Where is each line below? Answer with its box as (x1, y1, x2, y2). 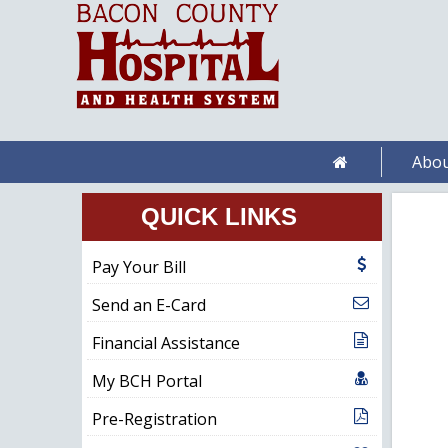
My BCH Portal (91, 369, 202, 392)
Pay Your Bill (91, 255, 186, 278)
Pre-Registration (91, 407, 217, 430)
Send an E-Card (91, 293, 206, 316)
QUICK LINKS (141, 202, 297, 230)
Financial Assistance (91, 331, 240, 354)
